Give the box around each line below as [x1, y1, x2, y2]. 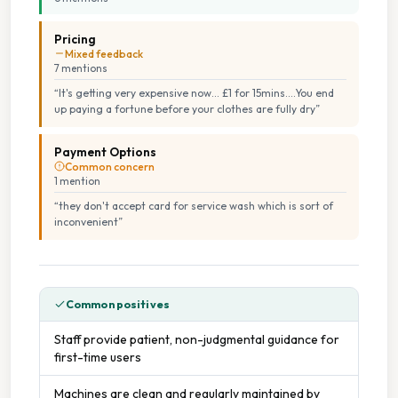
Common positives [66, 297, 170, 311]
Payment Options [54, 143, 156, 160]
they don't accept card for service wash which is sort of [59, 198, 333, 212]
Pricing [54, 30, 96, 47]
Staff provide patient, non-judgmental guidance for [54, 330, 339, 347]
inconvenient [54, 214, 118, 228]
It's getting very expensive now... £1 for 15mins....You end [59, 85, 334, 99]
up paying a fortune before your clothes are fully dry [54, 101, 315, 115]
